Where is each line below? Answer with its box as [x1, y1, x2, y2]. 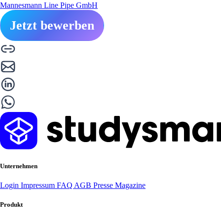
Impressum [21, 181, 57, 189]
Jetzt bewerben [10, 18, 94, 33]
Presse [93, 181, 115, 189]
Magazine [115, 181, 146, 189]
